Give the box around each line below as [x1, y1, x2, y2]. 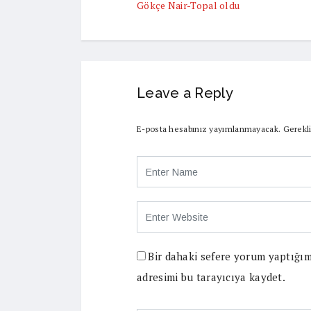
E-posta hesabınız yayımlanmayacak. [137, 124, 281, 134]
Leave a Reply [137, 85, 233, 101]
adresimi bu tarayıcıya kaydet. [137, 270, 286, 284]
